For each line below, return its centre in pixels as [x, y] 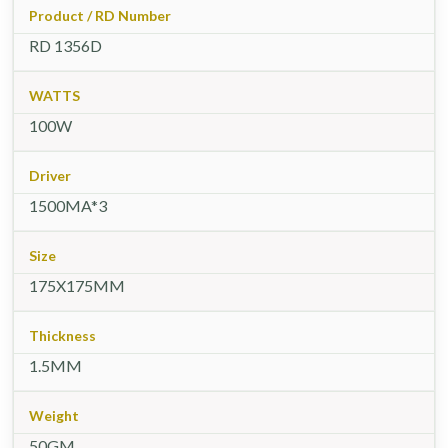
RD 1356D [65, 45]
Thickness [62, 335]
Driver [50, 175]
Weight [54, 415]
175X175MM [77, 285]
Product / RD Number [100, 15]
